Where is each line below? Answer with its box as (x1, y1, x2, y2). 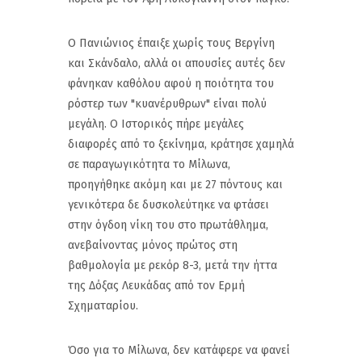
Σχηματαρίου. (68, 298, 141, 313)
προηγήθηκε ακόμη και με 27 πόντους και (68, 177, 283, 192)
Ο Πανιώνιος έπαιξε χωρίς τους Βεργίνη (68, 36, 275, 50)
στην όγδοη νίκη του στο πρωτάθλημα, (68, 217, 268, 232)
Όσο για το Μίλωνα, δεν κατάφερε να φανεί (68, 343, 290, 357)
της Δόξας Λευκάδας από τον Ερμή (68, 278, 245, 293)
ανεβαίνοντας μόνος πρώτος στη (68, 238, 238, 252)
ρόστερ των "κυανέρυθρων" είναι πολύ (68, 96, 267, 111)
